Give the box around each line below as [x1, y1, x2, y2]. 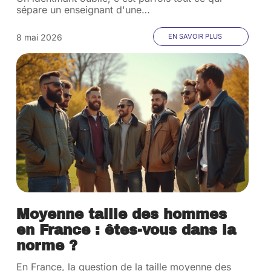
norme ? [16, 238, 78, 253]
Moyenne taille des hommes [16, 207, 227, 222]
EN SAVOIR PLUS [168, 32, 222, 41]
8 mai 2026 [16, 32, 63, 42]
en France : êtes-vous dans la [16, 223, 237, 238]
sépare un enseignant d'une [16, 4, 142, 16]
